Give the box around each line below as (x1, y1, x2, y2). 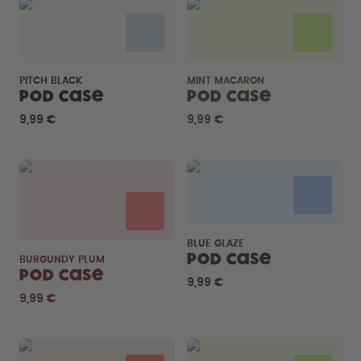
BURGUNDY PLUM (19, 255, 105, 264)
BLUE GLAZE (187, 239, 244, 248)
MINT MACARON (187, 76, 264, 85)
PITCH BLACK (19, 76, 82, 85)
